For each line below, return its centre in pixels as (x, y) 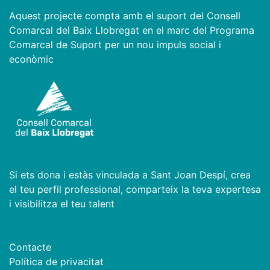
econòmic (31, 59)
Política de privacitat (56, 262)
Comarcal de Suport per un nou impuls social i (115, 45)
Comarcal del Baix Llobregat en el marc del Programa (132, 30)
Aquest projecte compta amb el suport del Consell (125, 16)
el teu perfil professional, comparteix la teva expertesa (135, 190)
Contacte (30, 247)
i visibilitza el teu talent (62, 204)
